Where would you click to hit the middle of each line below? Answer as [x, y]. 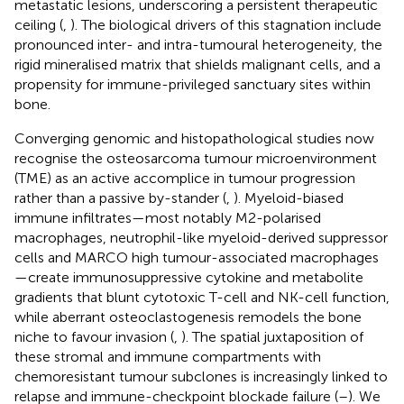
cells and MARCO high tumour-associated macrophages [197, 257]
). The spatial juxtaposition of [272, 336]
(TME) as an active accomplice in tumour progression [185, 178]
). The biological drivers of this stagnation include [226, 24]
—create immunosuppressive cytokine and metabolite [189, 277]
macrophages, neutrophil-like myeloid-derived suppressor [201, 237]
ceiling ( [39, 24]
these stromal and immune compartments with [168, 356]
